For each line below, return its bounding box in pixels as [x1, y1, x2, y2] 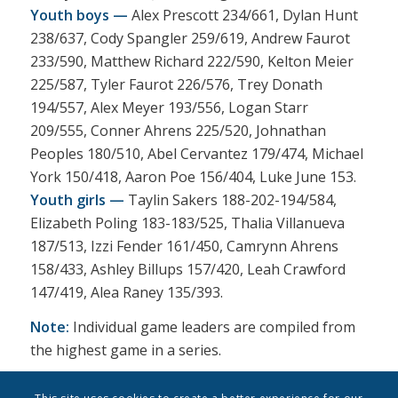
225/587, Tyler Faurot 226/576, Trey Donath [29, 74, 322, 94]
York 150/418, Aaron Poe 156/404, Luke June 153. [29, 166, 356, 187]
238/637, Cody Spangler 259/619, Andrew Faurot [29, 28, 350, 48]
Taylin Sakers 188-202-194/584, [123, 189, 337, 210]
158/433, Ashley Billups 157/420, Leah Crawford [29, 259, 346, 279]
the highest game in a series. [29, 340, 221, 361]
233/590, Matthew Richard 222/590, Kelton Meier [29, 51, 354, 71]
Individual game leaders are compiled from [68, 317, 355, 338]
